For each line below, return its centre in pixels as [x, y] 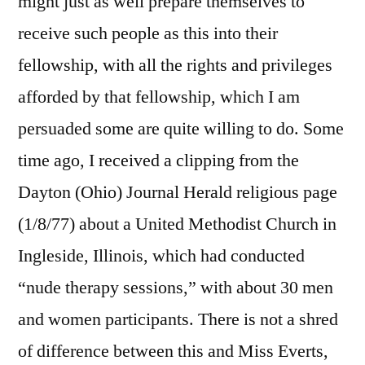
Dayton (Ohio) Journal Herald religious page [178, 193]
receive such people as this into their [148, 34]
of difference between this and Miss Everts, [173, 352]
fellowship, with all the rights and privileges [175, 66]
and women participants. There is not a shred [178, 320]
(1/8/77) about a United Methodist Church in [177, 224]
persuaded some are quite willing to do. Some [181, 129]
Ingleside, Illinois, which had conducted [161, 256]
